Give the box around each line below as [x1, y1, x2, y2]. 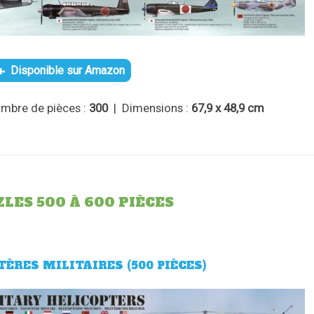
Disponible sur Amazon [11, 63, 125, 77]
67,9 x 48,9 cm [191, 100, 265, 115]
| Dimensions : [111, 100, 192, 115]
